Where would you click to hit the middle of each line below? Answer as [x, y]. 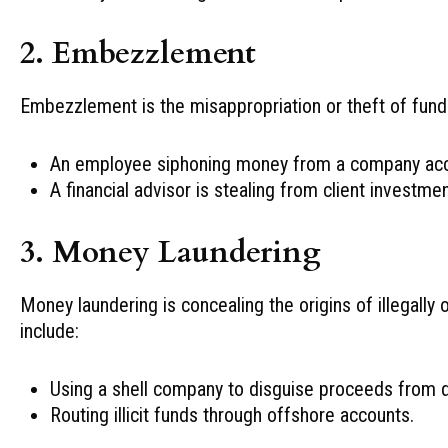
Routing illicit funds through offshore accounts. [232, 414]
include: [49, 330]
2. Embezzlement [138, 53]
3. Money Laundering [170, 252]
